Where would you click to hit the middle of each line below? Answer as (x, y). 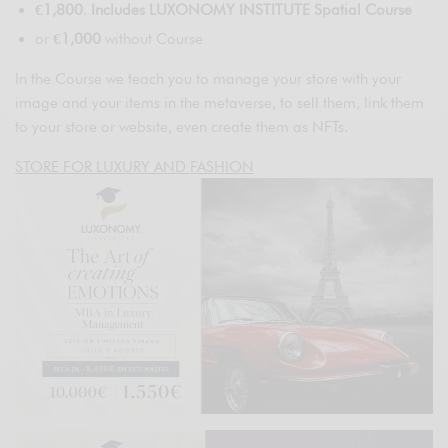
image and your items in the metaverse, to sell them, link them (220, 103)
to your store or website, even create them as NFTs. (182, 127)
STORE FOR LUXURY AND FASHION (134, 167)
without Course (152, 39)
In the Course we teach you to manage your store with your (208, 79)
